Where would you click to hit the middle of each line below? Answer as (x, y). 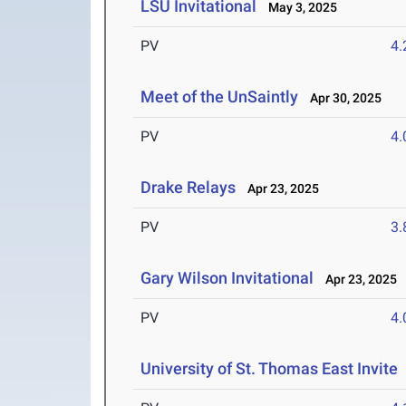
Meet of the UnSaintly (220, 97)
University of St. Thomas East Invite (270, 369)
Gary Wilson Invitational (227, 278)
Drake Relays (188, 188)
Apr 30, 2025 (342, 98)
